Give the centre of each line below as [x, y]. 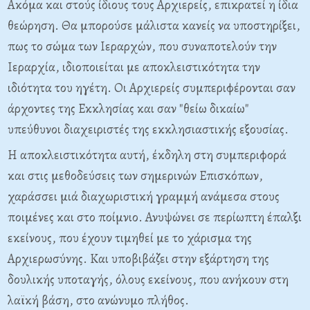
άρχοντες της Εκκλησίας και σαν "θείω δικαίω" [128, 109]
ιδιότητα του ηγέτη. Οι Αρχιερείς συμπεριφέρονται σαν [152, 88]
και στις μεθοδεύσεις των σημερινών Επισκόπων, [135, 176]
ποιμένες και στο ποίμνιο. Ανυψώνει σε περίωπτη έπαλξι [155, 217]
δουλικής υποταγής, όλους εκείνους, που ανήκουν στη [148, 280]
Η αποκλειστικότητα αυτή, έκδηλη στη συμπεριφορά [147, 155]
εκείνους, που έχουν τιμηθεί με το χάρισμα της [130, 238]
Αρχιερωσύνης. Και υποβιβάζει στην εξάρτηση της [138, 259]
